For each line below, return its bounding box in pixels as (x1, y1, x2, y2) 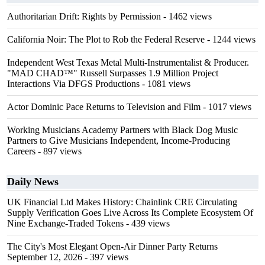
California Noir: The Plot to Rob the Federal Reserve (7, 34, 205, 44)
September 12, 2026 (7, 252, 82, 262)
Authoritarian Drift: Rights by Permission (7, 11, 161, 21)
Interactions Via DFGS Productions (7, 79, 140, 89)
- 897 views (35, 146, 82, 156)
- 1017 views (201, 102, 251, 112)
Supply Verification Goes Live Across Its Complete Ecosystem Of (7, 208, 253, 218)
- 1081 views (140, 79, 190, 89)
